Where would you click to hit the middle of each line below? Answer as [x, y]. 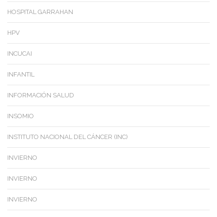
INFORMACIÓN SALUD [41, 95]
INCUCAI [20, 53]
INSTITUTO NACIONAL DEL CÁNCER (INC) [68, 137]
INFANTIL [21, 74]
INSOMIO [21, 116]
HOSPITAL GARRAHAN [40, 12]
